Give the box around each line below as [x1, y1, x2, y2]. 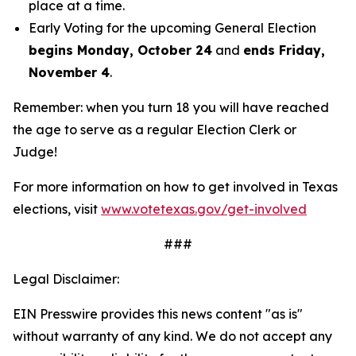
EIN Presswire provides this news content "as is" [13, 306, 303, 322]
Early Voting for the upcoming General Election [29, 20, 316, 36]
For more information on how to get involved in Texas [13, 179, 338, 195]
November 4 [29, 64, 110, 80]
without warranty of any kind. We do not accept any [13, 328, 332, 344]
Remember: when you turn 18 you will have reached [13, 99, 329, 115]
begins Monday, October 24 [29, 42, 212, 58]
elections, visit [13, 201, 101, 217]
